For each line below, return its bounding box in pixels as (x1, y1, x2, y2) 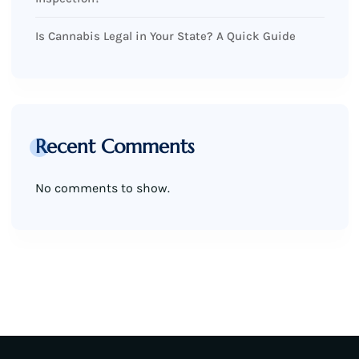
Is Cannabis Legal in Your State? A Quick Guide (34, 29, 296, 44)
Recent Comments (34, 135, 195, 159)
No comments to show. (34, 180, 170, 196)
